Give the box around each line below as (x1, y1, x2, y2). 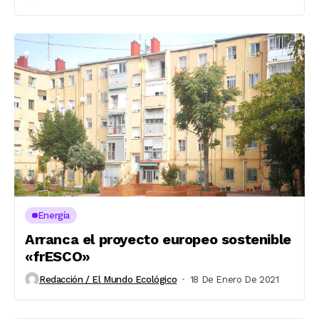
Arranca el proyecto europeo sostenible (25, 231, 291, 248)
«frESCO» (25, 248, 90, 265)
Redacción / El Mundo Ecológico (39, 273, 177, 285)
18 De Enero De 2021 (189, 273, 279, 285)
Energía (37, 210, 70, 221)
